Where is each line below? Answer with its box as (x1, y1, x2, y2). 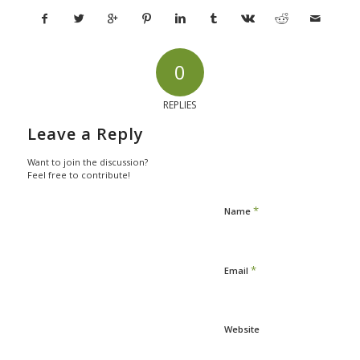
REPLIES (163, 97, 197, 112)
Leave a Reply (27, 122, 144, 145)
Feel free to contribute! (27, 168, 130, 181)
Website (223, 322, 260, 335)
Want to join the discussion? (27, 155, 148, 168)
